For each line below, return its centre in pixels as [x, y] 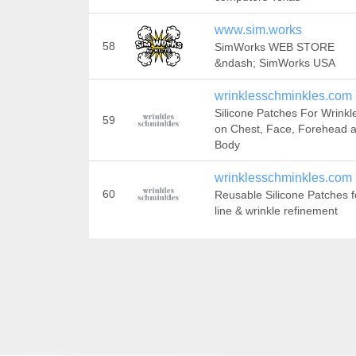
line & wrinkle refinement [276, 211]
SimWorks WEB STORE [274, 47]
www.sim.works [258, 30]
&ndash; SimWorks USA [275, 63]
